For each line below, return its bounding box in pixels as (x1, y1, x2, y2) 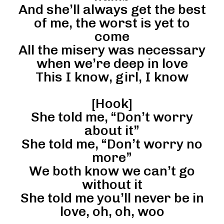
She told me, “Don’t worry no (21, 135, 202, 152)
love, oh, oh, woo (59, 203, 164, 219)
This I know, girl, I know (35, 68, 188, 85)
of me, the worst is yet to (34, 14, 190, 31)
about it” (84, 122, 139, 138)
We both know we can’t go (29, 162, 195, 179)
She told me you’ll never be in (20, 189, 204, 206)
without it (81, 176, 142, 192)
